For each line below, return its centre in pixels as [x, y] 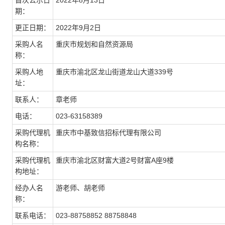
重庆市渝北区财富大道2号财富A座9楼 [115, 160]
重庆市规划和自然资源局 [94, 44]
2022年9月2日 [78, 28]
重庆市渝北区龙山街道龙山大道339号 [115, 72]
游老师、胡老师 [80, 188]
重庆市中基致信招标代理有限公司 [108, 133]
